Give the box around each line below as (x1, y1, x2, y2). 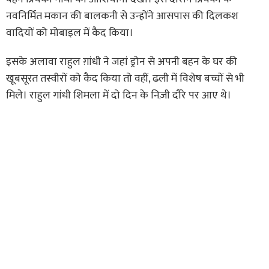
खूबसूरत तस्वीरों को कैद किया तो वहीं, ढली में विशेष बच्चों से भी (6, 69, 244, 88)
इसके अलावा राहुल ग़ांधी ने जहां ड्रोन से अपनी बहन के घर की (6, 52, 237, 71)
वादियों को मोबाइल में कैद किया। (6, 23, 133, 42)
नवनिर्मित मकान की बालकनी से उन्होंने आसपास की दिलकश (6, 7, 238, 25)
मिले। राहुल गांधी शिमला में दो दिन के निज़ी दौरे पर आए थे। (6, 86, 231, 104)
